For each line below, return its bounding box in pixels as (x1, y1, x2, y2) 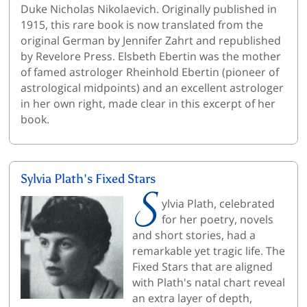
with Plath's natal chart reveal (132, 275, 286, 291)
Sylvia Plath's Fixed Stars (20, 171, 156, 186)
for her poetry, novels (162, 212, 274, 228)
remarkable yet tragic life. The (132, 243, 286, 259)
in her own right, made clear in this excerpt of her (20, 96, 275, 112)
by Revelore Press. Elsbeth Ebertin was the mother (20, 49, 281, 64)
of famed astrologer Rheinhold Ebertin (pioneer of (20, 64, 279, 80)
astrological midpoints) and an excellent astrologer (20, 80, 284, 96)
